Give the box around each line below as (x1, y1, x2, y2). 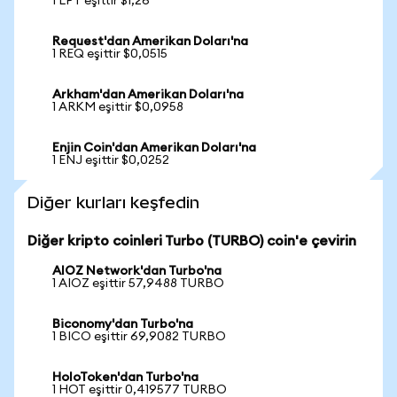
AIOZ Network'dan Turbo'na (52, 265, 222, 277)
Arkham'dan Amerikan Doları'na (52, 89, 244, 101)
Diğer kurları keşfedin (27, 193, 199, 212)
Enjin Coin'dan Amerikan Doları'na (52, 142, 256, 154)
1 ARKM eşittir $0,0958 (52, 101, 183, 113)
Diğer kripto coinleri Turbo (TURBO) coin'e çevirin (27, 234, 356, 248)
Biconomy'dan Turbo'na (52, 318, 193, 331)
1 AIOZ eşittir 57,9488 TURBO (52, 277, 224, 290)
